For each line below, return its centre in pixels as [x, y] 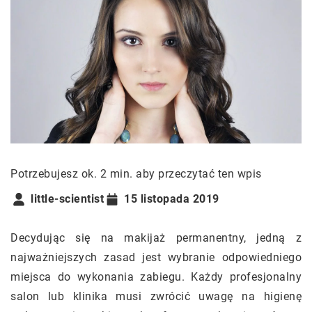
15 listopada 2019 [172, 199]
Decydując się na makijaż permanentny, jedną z [156, 237]
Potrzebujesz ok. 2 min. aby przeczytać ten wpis [136, 173]
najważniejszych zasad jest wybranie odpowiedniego [156, 257]
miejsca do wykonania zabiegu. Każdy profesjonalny [156, 276]
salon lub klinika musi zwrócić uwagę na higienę [156, 296]
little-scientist [67, 199]
